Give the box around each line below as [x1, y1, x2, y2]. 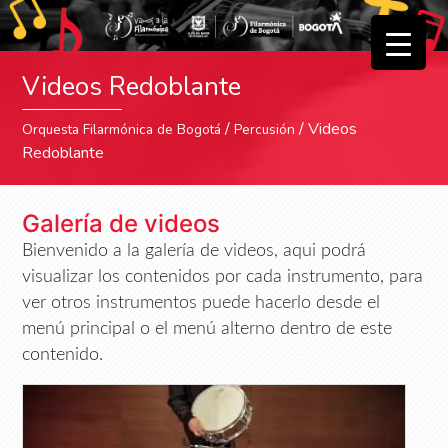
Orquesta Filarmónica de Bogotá [22, 120, 222, 140]
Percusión [234, 120, 296, 140]
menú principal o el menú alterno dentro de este [22, 320, 393, 338]
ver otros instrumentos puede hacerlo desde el [22, 294, 381, 312]
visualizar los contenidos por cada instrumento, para [22, 268, 424, 286]
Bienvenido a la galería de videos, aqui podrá [22, 242, 367, 260]
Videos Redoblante [22, 69, 242, 105]
